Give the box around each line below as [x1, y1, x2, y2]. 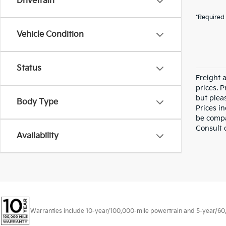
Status [17, 64, 41, 73]
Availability [17, 131, 59, 141]
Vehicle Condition [17, 30, 84, 39]
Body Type [17, 97, 58, 107]
